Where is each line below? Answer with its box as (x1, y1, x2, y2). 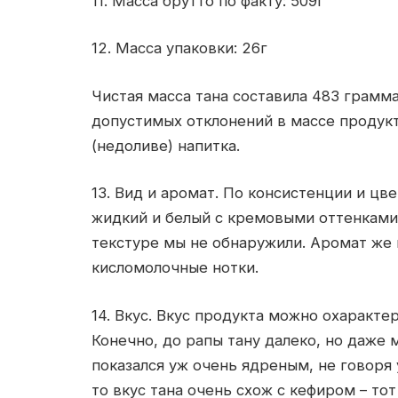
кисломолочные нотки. (92, 259, 259, 277)
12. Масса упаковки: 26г (92, 39, 267, 58)
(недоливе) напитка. (92, 136, 240, 155)
